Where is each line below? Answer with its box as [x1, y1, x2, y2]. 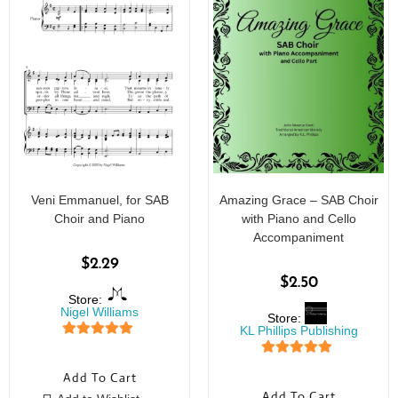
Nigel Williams [60, 304, 139, 319]
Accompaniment [253, 229, 344, 244]
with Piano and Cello [241, 211, 356, 226]
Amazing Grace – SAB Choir [219, 192, 378, 207]
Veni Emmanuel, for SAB [30, 192, 169, 207]
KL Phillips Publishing [239, 322, 358, 338]
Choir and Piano [54, 211, 145, 226]
